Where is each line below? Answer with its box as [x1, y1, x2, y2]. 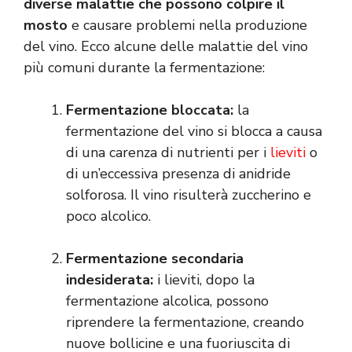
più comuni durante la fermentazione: [24, 58, 265, 78]
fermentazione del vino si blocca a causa [66, 122, 322, 141]
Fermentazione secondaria [66, 249, 244, 269]
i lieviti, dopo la [153, 270, 255, 290]
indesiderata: [66, 270, 153, 290]
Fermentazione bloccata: [66, 101, 233, 120]
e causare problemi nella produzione [68, 16, 307, 35]
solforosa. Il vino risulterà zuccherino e [66, 185, 311, 205]
